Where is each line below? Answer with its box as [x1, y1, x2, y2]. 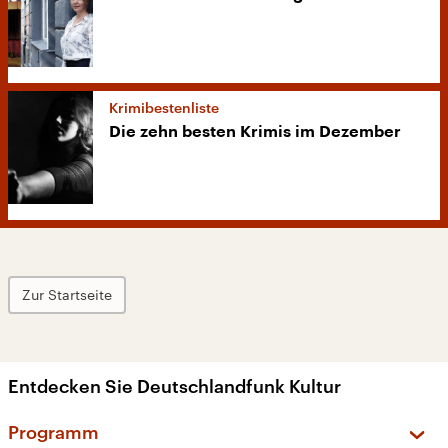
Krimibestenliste [109, 99, 219, 117]
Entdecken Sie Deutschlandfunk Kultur [8, 375, 341, 398]
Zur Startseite [22, 286, 112, 304]
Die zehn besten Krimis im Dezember [109, 124, 401, 141]
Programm [8, 421, 99, 444]
